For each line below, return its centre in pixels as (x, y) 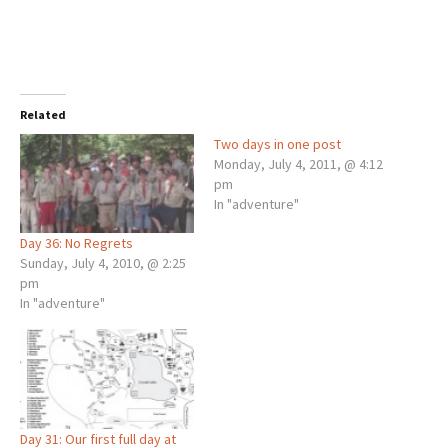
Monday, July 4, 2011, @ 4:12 (298, 164)
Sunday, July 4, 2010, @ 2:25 (103, 263)
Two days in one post (277, 144)
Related (43, 114)
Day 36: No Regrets (76, 243)
